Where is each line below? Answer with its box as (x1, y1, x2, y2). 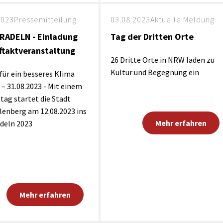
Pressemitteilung (13, 14, 77, 24)
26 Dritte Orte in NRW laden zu (110, 55, 215, 65)
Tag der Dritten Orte (110, 31, 194, 42)
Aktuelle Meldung (150, 14, 215, 24)
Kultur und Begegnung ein (110, 67, 199, 77)
